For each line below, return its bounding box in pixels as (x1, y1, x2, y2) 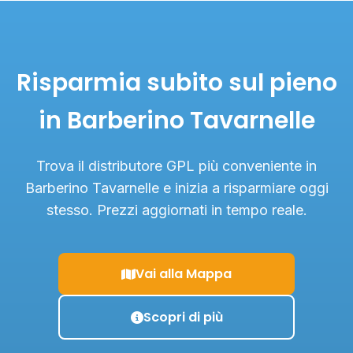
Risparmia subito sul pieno (16, 66, 337, 99)
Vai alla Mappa (136, 265, 232, 283)
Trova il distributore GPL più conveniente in (36, 158, 317, 174)
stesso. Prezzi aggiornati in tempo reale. (46, 202, 307, 218)
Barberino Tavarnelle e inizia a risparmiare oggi (24, 180, 329, 196)
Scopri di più (143, 308, 223, 326)
